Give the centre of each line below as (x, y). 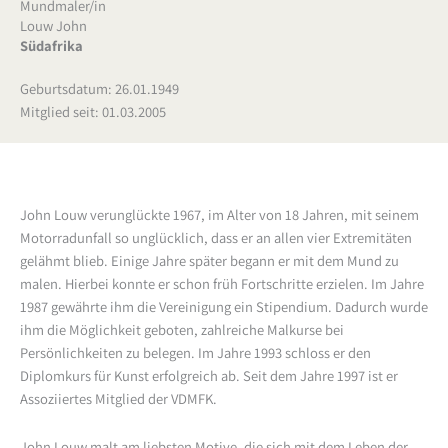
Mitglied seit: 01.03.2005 (93, 111)
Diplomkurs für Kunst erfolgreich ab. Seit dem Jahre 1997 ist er (209, 375)
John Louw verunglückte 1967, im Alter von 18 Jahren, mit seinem (219, 214)
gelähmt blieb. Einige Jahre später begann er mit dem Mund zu (209, 260)
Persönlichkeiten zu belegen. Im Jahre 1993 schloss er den (195, 352)
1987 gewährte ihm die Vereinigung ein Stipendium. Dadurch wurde (224, 306)
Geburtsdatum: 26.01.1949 (99, 88)
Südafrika (51, 45)
